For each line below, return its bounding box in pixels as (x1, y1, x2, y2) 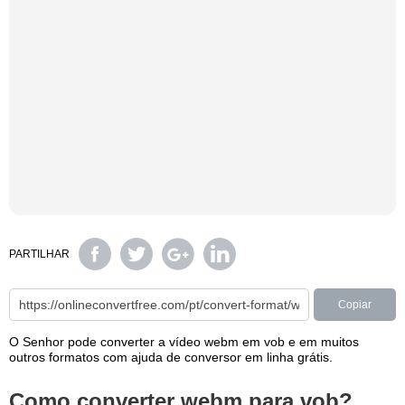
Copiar (337, 298, 372, 311)
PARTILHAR (9, 248, 70, 260)
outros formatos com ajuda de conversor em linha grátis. (9, 350, 333, 364)
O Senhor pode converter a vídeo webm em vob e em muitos (9, 334, 359, 349)
